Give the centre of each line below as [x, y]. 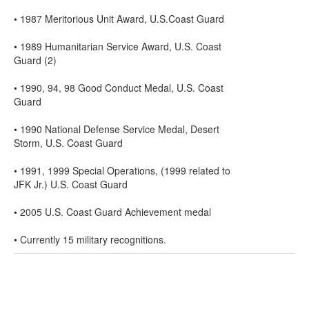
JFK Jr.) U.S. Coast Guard [71, 184]
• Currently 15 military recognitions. [90, 239]
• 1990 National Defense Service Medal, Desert [117, 129]
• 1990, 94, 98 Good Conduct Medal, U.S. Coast [119, 88]
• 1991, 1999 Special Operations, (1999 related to [122, 170]
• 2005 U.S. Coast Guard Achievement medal [112, 212]
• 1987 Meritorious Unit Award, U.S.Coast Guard [119, 19]
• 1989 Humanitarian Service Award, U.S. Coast [118, 46]
